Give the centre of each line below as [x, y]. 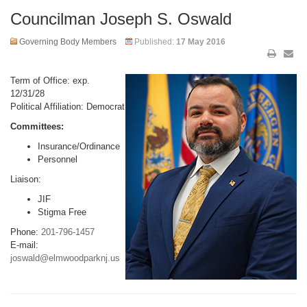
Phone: [26, 232]
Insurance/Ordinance [79, 146]
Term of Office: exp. [50, 81]
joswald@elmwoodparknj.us [65, 258]
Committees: [37, 126]
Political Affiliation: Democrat [67, 107]
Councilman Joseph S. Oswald [121, 19]
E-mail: [24, 245]
